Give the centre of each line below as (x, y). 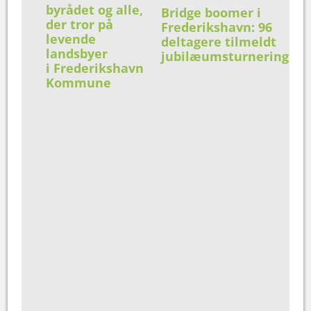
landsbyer (77, 54)
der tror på (80, 25)
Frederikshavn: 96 (217, 27)
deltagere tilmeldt (219, 41)
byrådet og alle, (95, 10)
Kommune (81, 83)
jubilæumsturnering (225, 56)
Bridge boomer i (211, 12)
